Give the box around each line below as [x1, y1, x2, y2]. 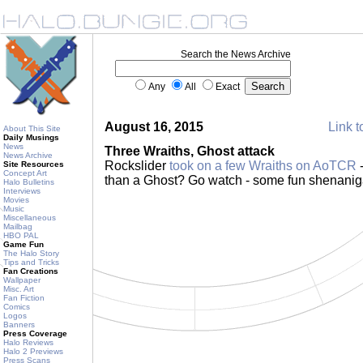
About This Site [3, 124, 61, 133]
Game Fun [3, 240, 44, 249]
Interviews [3, 186, 41, 195]
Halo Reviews [3, 338, 53, 347]
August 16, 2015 [105, 120, 203, 134]
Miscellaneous [3, 213, 56, 222]
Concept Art [3, 169, 47, 177]
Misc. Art [3, 284, 34, 293]
